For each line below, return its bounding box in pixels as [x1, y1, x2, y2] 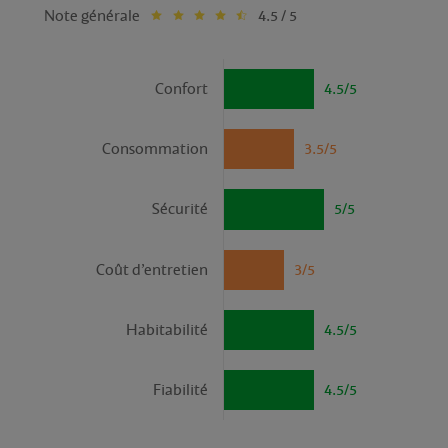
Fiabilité [153, 380, 208, 400]
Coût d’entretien [96, 259, 208, 280]
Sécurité [152, 199, 208, 220]
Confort [155, 79, 208, 100]
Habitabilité [126, 319, 208, 340]
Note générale [44, 5, 140, 26]
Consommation [102, 139, 208, 160]
